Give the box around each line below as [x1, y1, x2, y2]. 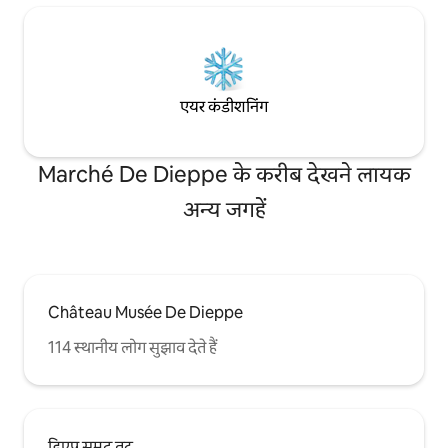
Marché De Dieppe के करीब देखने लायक [37, 160, 411, 189]
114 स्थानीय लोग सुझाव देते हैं [48, 337, 217, 358]
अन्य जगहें [182, 195, 266, 224]
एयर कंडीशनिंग [180, 95, 268, 117]
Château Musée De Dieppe [48, 302, 243, 323]
